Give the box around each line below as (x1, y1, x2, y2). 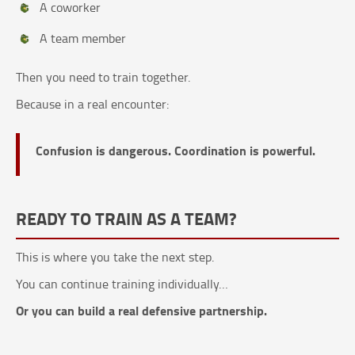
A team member (40, 29, 126, 48)
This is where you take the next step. (16, 248, 214, 266)
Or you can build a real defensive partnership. (16, 301, 267, 320)
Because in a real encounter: (16, 95, 169, 113)
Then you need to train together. (16, 68, 190, 86)
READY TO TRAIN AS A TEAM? (16, 205, 237, 231)
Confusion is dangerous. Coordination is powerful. (36, 141, 315, 160)
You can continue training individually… (16, 275, 228, 293)
